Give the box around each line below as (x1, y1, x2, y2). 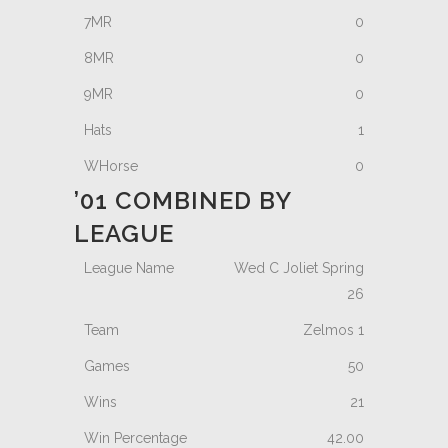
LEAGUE (74, 219, 174, 248)
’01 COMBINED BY (74, 186, 291, 215)
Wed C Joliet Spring (234, 260, 364, 276)
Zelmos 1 (303, 322, 364, 338)
